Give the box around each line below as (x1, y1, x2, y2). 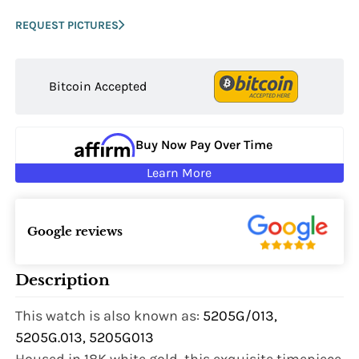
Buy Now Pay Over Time (135, 137, 272, 153)
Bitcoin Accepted (49, 79, 147, 95)
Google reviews (27, 223, 123, 239)
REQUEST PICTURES (15, 18, 119, 32)
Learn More (147, 164, 212, 180)
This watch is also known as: (15, 307, 204, 325)
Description (15, 271, 111, 290)
